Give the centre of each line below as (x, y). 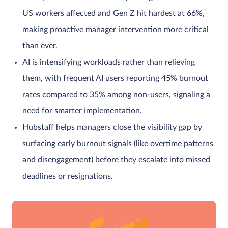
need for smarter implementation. (82, 111)
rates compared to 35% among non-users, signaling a (116, 95)
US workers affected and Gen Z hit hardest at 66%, (113, 13)
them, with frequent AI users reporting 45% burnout (115, 78)
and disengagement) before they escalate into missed (116, 160)
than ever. (40, 46)
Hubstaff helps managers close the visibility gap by (112, 127)
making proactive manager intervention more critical (116, 30)
